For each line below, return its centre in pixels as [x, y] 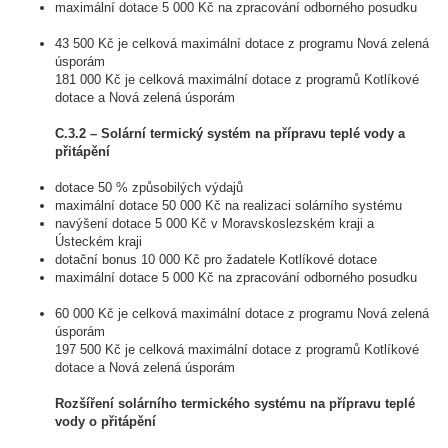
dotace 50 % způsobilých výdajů [149, 187]
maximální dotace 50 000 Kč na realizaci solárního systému [228, 205]
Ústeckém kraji [98, 241]
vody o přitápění [105, 421]
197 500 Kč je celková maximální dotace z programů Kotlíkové [237, 349]
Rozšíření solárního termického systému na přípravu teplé [235, 403]
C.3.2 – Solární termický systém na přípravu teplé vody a [230, 133]
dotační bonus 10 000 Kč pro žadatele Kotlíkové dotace [216, 259]
